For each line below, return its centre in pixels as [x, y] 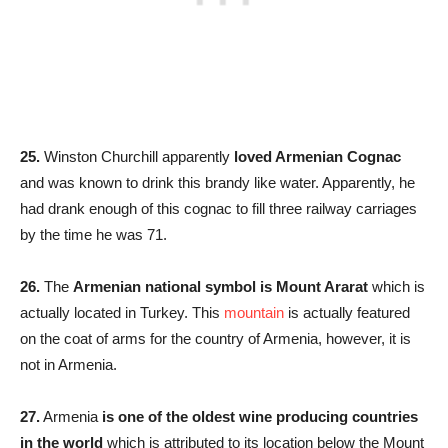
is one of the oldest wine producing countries [258, 417]
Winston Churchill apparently [137, 157]
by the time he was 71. [93, 235]
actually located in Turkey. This [122, 313]
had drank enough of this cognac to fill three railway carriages [218, 209]
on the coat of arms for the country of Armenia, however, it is [215, 339]
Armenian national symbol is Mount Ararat [220, 287]
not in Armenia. [68, 365]
